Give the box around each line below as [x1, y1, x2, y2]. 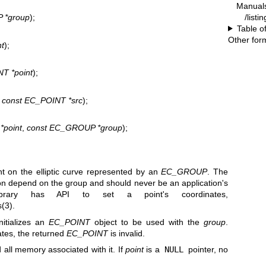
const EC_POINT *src [1, 95, 83, 105]
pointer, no [185, 245, 229, 255]
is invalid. [107, 228, 145, 238]
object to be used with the [90, 217, 204, 227]
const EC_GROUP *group [26, 122, 122, 132]
